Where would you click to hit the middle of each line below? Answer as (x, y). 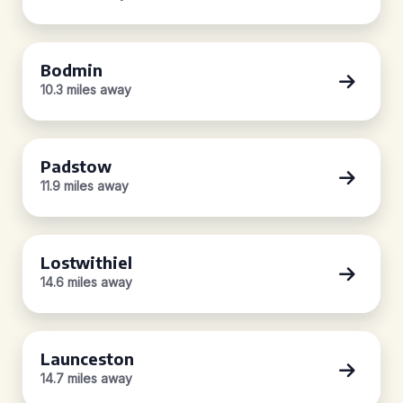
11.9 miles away (85, 186)
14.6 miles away (86, 282)
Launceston (87, 358)
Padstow (76, 166)
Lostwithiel (86, 262)
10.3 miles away (86, 90)
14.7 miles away (86, 378)
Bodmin (72, 70)
